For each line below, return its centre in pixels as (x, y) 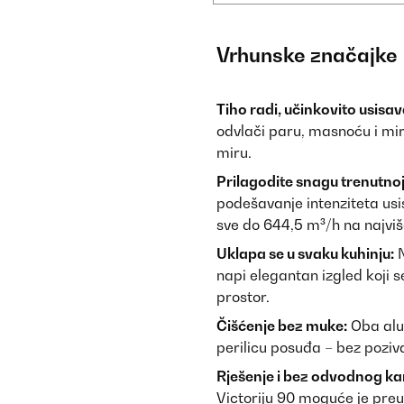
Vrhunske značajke (307, 55)
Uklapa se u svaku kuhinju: (305, 253)
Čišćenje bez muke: (282, 326)
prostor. (243, 297)
